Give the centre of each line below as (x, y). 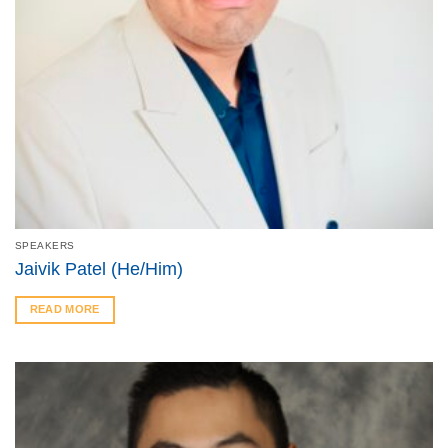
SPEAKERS (44, 245)
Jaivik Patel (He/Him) (98, 268)
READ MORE (64, 309)
